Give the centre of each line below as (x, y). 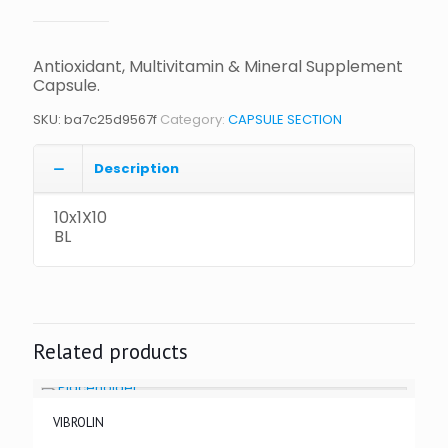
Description (136, 168)
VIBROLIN (78, 422)
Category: (194, 119)
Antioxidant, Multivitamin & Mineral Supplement (218, 66)
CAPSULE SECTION (285, 119)
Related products (110, 351)
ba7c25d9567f (110, 119)
